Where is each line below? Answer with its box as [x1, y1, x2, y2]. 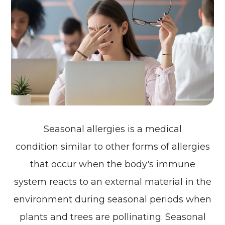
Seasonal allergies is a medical [43, 123, 182, 135]
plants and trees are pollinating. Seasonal [19, 211, 206, 222]
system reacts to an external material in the [14, 176, 211, 187]
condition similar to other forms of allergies [15, 141, 210, 152]
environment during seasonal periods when [14, 193, 211, 205]
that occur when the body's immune [30, 158, 195, 170]
